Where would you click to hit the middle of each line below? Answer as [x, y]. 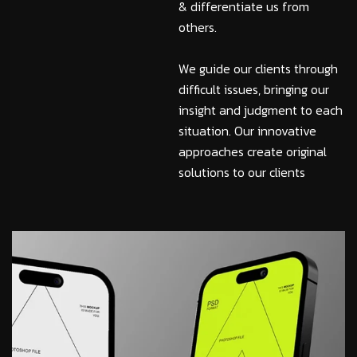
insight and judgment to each [261, 110]
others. [198, 27]
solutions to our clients [242, 173]
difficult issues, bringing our [254, 90]
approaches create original [253, 152]
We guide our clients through [258, 69]
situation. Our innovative [247, 131]
